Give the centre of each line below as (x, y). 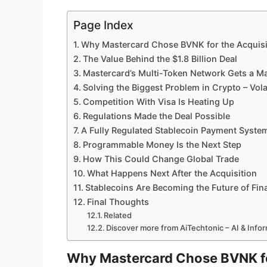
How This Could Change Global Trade (161, 159)
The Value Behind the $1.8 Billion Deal (160, 59)
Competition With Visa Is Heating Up (158, 102)
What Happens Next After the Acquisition (172, 173)
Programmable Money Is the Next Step (162, 145)
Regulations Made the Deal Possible (156, 116)
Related (118, 215)
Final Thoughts (118, 202)
